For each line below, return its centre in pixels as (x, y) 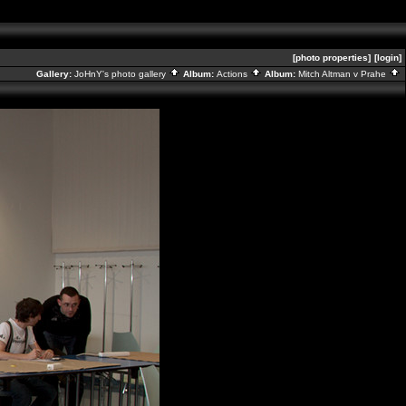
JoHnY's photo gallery (121, 74)
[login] (388, 58)
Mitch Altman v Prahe (343, 74)
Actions (233, 74)
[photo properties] (332, 58)
